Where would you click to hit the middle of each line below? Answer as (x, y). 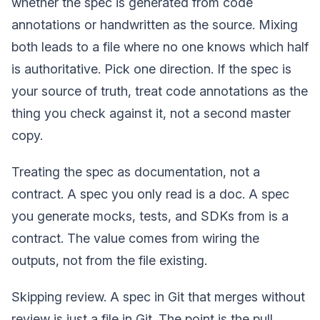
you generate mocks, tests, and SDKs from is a (150, 216)
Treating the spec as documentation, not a (136, 171)
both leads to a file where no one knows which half (160, 46)
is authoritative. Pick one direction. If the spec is (151, 69)
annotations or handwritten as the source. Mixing (155, 24)
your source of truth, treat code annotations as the (160, 91)
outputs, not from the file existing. (109, 260)
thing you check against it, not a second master (151, 113)
